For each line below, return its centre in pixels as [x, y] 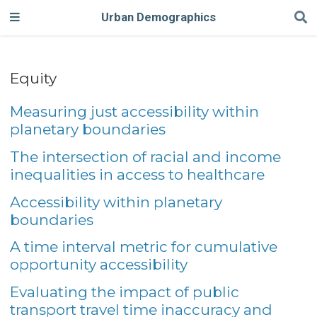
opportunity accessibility [98, 265]
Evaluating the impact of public [124, 292]
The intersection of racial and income [145, 156]
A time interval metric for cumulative [143, 247]
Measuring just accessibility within [134, 111]
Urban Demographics [158, 17]
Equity [33, 78]
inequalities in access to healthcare [137, 174]
